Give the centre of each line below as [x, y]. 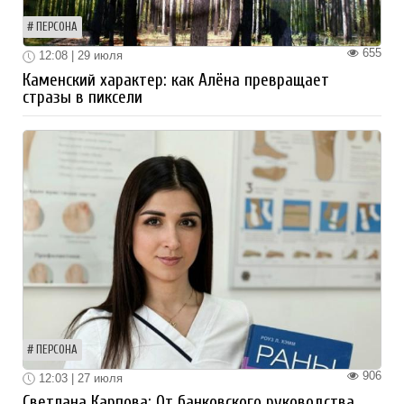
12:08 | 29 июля [79, 56]
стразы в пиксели [83, 97]
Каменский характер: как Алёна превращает [176, 80]
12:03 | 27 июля [79, 378]
